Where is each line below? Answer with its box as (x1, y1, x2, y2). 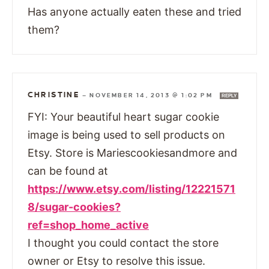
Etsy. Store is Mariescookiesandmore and (28, 146, 237, 159)
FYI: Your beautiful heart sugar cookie (28, 110, 219, 123)
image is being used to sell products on (28, 128, 225, 141)
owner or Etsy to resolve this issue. (28, 254, 205, 267)
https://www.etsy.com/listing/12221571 (28, 182, 235, 195)
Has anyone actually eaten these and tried (28, 5, 241, 18)
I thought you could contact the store (28, 236, 219, 249)
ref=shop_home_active (28, 218, 149, 231)
